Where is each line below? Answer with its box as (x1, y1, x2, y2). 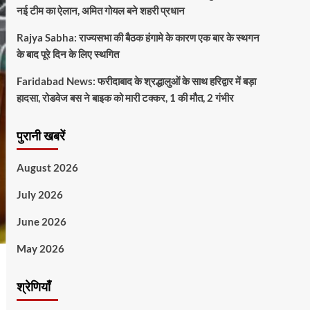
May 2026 (16, 242, 64, 255)
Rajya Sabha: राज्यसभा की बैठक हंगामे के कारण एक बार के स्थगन (16, 31, 259, 44)
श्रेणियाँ (16, 279, 51, 297)
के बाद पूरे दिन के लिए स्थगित (16, 48, 119, 61)
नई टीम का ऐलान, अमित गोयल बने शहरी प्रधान (16, 4, 185, 17)
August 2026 (16, 161, 78, 174)
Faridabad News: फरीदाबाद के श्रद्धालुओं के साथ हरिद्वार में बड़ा (16, 75, 256, 88)
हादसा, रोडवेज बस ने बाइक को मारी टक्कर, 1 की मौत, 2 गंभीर (16, 91, 234, 104)
